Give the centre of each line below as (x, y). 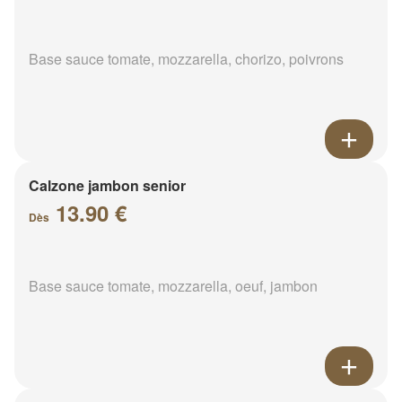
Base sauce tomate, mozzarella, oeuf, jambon (173, 285)
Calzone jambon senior (107, 185)
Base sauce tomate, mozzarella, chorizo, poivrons (186, 58)
